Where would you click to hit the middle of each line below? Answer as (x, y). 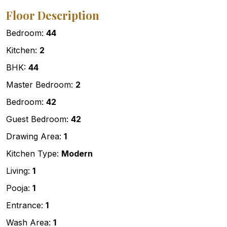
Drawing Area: (35, 137)
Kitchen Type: (34, 154)
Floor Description (53, 15)
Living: (19, 171)
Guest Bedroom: (39, 119)
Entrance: (26, 205)
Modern (77, 154)
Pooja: (19, 188)
